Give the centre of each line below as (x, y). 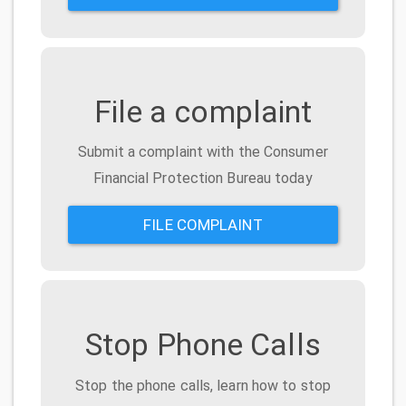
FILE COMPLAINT (203, 225)
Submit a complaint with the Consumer (203, 152)
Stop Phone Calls (203, 345)
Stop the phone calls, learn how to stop (203, 385)
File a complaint (203, 111)
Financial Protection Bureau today (203, 179)
